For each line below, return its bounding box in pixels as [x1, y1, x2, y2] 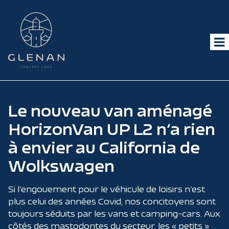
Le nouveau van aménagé [8, 101, 212, 120]
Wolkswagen [8, 156, 114, 175]
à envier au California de [8, 138, 200, 157]
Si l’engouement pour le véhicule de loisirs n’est [8, 184, 205, 194]
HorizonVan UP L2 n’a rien [8, 120, 215, 139]
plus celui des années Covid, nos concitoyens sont [8, 196, 216, 207]
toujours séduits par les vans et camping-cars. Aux [8, 209, 220, 219]
